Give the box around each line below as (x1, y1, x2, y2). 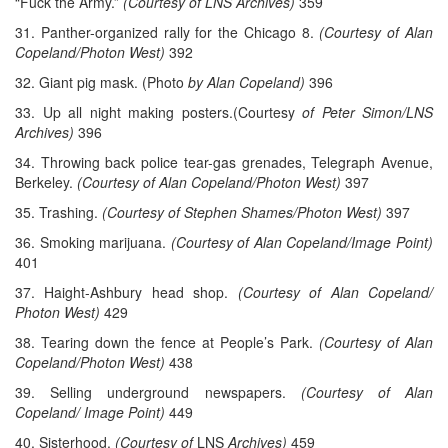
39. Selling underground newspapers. (15, 382, 301, 403)
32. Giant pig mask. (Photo (15, 72, 188, 93)
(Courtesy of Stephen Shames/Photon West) (102, 202, 382, 223)
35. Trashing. (15, 202, 102, 223)
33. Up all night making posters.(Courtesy (15, 102, 302, 123)
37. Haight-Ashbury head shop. (15, 282, 238, 303)
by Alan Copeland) (188, 72, 305, 93)
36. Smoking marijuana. (15, 232, 171, 253)
